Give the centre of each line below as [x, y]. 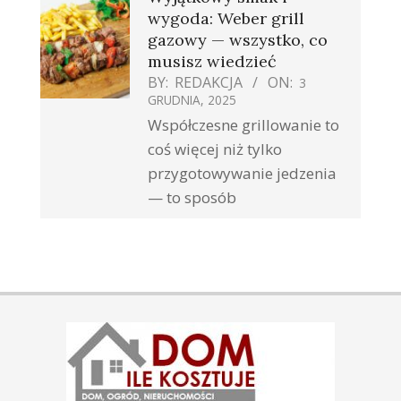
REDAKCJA [209, 83]
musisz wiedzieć [212, 62]
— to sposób [192, 198]
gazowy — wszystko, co [238, 40]
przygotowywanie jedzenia [242, 174]
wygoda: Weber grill [226, 19]
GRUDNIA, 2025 [192, 100]
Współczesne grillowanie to [243, 125]
